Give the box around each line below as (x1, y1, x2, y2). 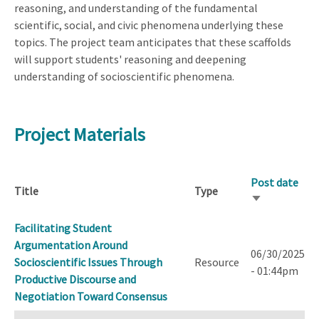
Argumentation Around (14, 238, 127, 253)
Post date (251, 175, 298, 190)
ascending (251, 211, 300, 226)
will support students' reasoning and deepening (14, 51, 246, 66)
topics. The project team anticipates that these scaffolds (14, 34, 291, 49)
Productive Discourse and (14, 272, 136, 287)
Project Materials (14, 122, 145, 147)
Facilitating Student (14, 221, 112, 236)
